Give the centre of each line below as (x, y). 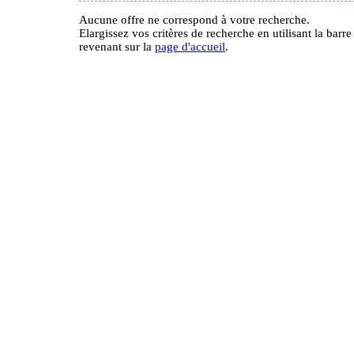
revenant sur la (117, 47)
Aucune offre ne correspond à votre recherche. (194, 20)
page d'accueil (190, 47)
